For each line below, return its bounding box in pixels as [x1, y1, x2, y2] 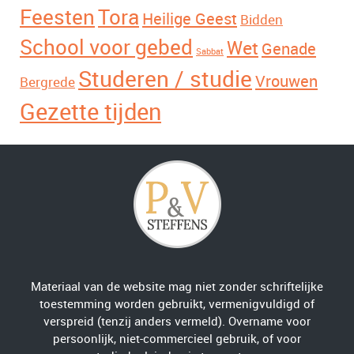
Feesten [20, 6, 95, 31]
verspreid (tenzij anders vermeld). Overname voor [43, 314, 311, 330]
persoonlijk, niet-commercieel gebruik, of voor [53, 332, 301, 347]
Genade [262, 40, 316, 59]
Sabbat [196, 47, 224, 58]
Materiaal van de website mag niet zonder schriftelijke [31, 280, 323, 295]
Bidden [240, 12, 283, 28]
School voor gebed [20, 36, 193, 61]
